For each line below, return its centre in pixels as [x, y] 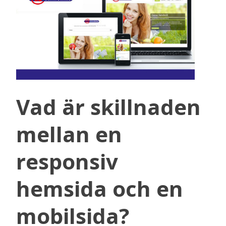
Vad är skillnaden [108, 106]
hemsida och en [100, 188]
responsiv [67, 161]
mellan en [69, 134]
